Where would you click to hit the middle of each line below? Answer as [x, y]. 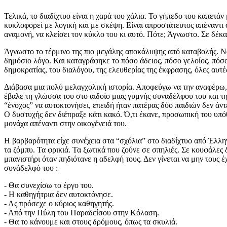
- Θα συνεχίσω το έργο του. [49, 185]
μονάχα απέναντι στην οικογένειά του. [65, 123]
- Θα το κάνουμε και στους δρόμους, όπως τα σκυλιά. [91, 221]
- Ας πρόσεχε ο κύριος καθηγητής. [59, 203]
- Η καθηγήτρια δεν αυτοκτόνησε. [59, 194]
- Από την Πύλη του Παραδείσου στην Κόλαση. [82, 212]
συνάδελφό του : [31, 168]
